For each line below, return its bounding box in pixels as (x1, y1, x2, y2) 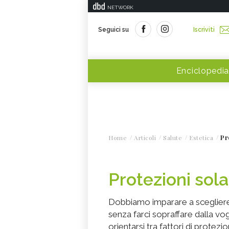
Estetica (189, 133, 213, 142)
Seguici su (98, 26, 129, 33)
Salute (163, 133, 182, 142)
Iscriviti (193, 26, 215, 33)
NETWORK (107, 5, 133, 10)
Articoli (134, 133, 156, 142)
